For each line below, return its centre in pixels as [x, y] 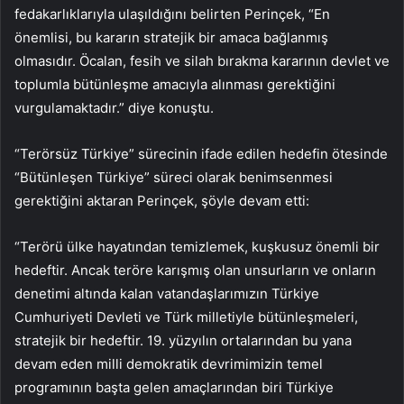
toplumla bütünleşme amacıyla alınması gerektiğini [175, 85]
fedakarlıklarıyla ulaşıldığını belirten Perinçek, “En [172, 14]
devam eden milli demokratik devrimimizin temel [169, 364]
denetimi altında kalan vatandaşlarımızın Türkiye [167, 294]
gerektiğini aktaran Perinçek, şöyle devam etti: [162, 201]
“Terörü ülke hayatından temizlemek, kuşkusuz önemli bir [197, 247]
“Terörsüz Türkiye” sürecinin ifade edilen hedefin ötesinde [201, 154]
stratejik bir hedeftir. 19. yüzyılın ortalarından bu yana [183, 341]
